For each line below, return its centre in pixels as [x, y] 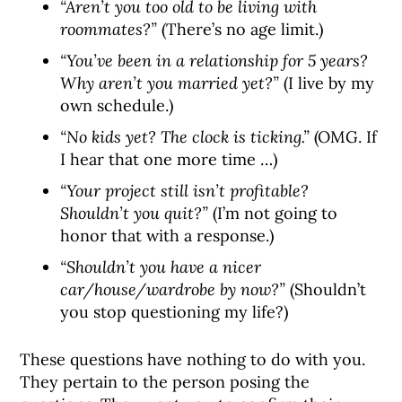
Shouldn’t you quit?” [135, 214]
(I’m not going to [273, 214]
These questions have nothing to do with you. [193, 360]
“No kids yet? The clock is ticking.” [188, 137]
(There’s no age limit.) [240, 30]
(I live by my [327, 83]
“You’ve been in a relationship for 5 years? [214, 61]
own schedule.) [117, 106]
